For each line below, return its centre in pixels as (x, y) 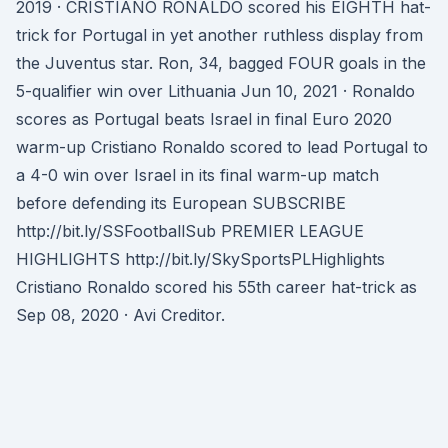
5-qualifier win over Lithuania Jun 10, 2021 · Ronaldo (215, 91)
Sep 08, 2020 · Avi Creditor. (120, 315)
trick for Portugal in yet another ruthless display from (219, 35)
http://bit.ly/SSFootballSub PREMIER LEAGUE (190, 231)
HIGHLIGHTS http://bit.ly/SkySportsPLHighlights (200, 259)
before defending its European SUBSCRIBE (181, 203)
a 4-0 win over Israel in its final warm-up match (197, 175)
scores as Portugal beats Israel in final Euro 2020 (204, 119)
